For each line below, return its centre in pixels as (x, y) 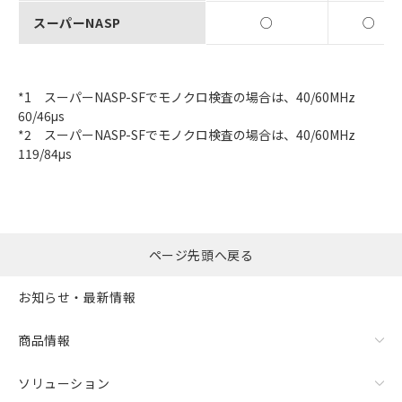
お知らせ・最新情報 (77, 297)
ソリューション (64, 384)
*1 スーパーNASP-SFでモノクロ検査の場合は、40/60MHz (193, 96)
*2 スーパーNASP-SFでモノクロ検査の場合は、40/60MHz (193, 134)
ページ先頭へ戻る (201, 254)
